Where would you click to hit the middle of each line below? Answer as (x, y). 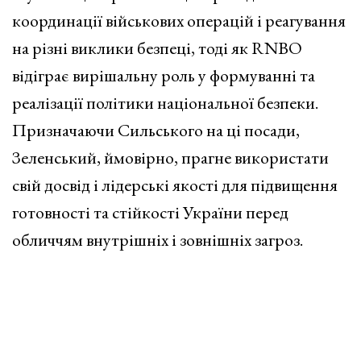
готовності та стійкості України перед (150, 212)
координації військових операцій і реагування (179, 20)
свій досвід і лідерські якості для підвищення (175, 185)
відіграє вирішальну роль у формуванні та (164, 75)
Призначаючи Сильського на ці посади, (156, 130)
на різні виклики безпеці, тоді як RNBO (157, 48)
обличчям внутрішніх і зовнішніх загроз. (158, 239)
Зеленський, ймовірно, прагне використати (170, 157)
